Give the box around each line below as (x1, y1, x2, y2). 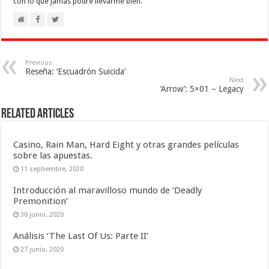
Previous (25, 58, 53, 67)
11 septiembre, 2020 (20, 165, 84, 173)
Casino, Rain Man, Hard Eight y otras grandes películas (13, 139, 240, 150)
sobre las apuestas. (13, 150, 93, 161)
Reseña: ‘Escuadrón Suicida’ (25, 66, 126, 76)
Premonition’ (13, 195, 68, 207)
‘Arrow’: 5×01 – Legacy (160, 83, 244, 94)
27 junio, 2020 (20, 245, 64, 253)
